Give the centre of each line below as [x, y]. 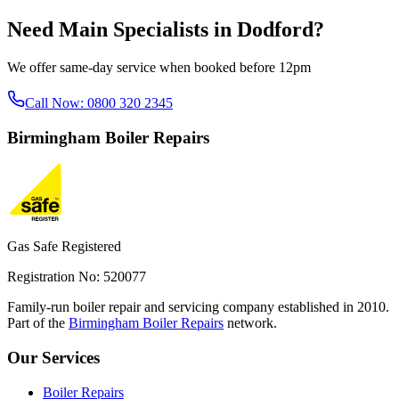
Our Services [53, 358]
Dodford [275, 30]
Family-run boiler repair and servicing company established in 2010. [198, 307]
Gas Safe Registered [64, 247]
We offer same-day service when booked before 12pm [159, 68]
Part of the [36, 323]
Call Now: [56, 103]
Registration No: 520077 [77, 277]
